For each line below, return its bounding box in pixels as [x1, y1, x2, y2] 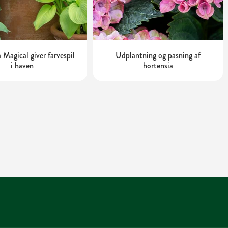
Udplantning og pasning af [115, 49, 201, 62]
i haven [10, 60, 34, 72]
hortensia [142, 60, 173, 72]
